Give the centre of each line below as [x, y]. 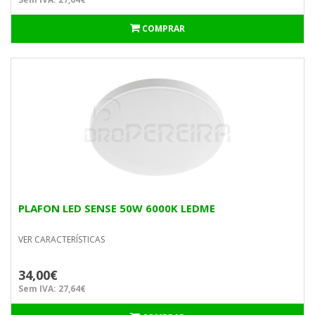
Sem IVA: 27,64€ [52, 289]
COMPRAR [163, 28]
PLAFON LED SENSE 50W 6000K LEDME [117, 208]
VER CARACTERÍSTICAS [62, 239]
